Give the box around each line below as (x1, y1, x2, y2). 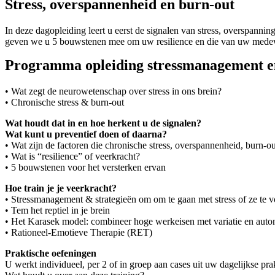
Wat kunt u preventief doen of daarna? (5, 128, 167, 139)
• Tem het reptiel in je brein (5, 204, 110, 215)
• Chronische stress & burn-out (5, 96, 124, 107)
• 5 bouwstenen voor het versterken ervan (5, 161, 166, 172)
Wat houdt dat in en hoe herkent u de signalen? (5, 117, 201, 128)
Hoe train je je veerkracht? (5, 182, 117, 193)
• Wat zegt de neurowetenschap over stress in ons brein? (5, 85, 222, 96)
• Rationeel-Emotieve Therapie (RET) (5, 227, 152, 238)
